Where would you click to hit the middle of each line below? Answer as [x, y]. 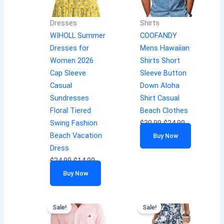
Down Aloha [159, 85]
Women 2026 [71, 60]
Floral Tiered [70, 110]
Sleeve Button [163, 73]
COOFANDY [158, 35]
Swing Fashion [73, 123]
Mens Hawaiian [164, 48]
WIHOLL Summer [77, 35]
